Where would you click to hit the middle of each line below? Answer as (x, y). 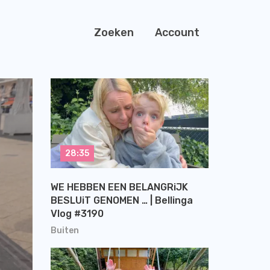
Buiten (64, 230)
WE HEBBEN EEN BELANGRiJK (119, 187)
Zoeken (114, 33)
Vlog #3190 (77, 213)
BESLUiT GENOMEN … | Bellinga (121, 200)
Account (177, 33)
